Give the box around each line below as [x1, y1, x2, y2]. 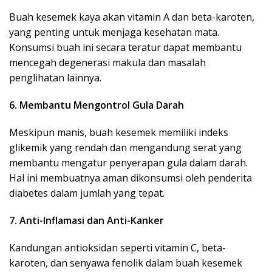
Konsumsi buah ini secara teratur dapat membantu [9, 41, 242, 55]
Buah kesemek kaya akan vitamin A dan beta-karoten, [9, 10, 254, 24]
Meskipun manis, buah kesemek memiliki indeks [9, 126, 228, 140]
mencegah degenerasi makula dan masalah [9, 56, 206, 70]
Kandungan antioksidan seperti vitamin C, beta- [9, 241, 226, 255]
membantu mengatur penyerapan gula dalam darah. [9, 156, 248, 170]
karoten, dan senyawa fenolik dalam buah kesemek [9, 256, 242, 270]
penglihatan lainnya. [9, 71, 101, 85]
